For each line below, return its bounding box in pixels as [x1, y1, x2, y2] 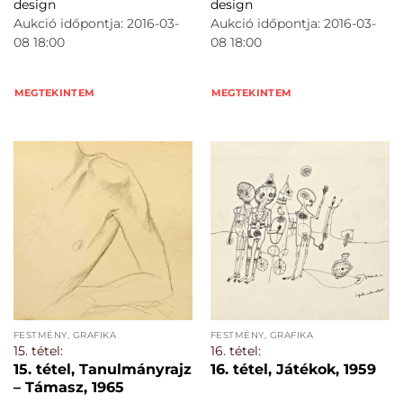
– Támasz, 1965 [13, 378, 124, 396]
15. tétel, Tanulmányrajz [13, 360, 192, 378]
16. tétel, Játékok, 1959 [210, 360, 376, 378]
